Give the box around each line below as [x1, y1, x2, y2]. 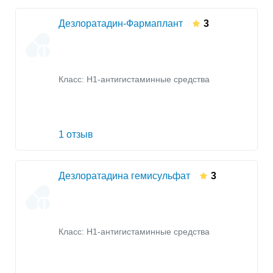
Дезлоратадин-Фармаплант [58, 18, 183, 29]
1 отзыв [58, 129, 93, 140]
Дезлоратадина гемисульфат [58, 171, 190, 182]
